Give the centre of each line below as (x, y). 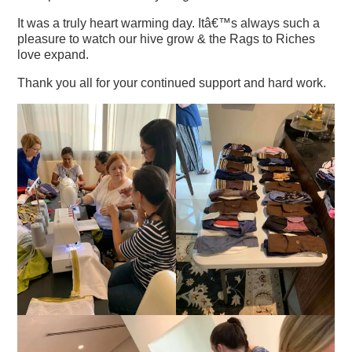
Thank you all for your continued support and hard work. (172, 83)
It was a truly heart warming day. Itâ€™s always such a (169, 24)
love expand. (53, 55)
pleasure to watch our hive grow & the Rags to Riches (167, 39)
